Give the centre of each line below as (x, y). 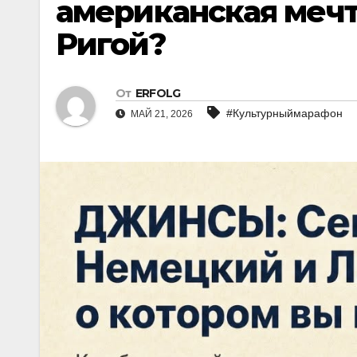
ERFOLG (158, 94)
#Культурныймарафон (284, 114)
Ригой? (111, 44)
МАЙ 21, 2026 (161, 114)
